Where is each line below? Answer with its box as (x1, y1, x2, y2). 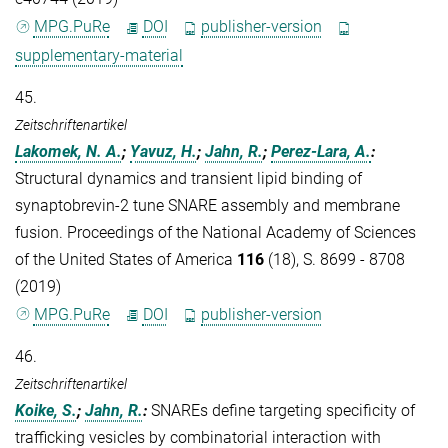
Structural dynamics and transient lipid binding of (15, 168, 362, 188)
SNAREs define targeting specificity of (151, 400, 415, 420)
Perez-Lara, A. (271, 141, 371, 161)
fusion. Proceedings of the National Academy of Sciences (15, 222, 416, 242)
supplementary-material (15, 45, 183, 65)
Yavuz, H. (130, 141, 197, 161)
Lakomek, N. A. (15, 141, 122, 161)
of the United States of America (15, 249, 237, 269)
